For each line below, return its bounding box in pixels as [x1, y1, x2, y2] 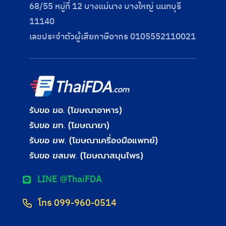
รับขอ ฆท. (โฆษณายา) [29, 118, 110, 132]
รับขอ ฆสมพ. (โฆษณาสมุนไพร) [29, 148, 144, 162]
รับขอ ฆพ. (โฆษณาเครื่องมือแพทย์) [29, 133, 158, 147]
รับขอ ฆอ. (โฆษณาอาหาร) [29, 103, 123, 117]
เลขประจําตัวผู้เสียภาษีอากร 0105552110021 [29, 29, 196, 44]
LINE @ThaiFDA [37, 172, 102, 187]
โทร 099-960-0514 [38, 195, 117, 211]
